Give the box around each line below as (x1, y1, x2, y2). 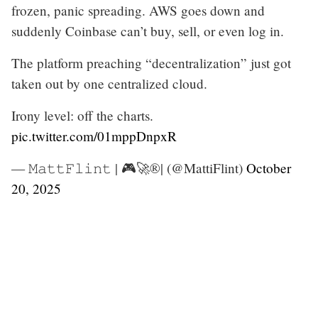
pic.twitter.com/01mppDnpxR (11, 126, 177, 145)
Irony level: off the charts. (11, 106, 153, 124)
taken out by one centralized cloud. (11, 74, 207, 92)
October (246, 158, 291, 177)
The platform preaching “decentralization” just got (11, 53, 291, 72)
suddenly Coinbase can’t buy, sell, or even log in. (11, 21, 284, 40)
